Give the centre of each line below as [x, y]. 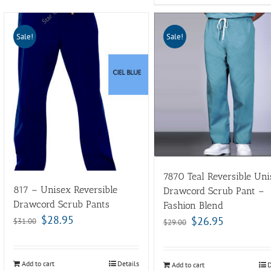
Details [129, 263]
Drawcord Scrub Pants [61, 204]
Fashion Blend [193, 205]
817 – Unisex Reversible [65, 189]
